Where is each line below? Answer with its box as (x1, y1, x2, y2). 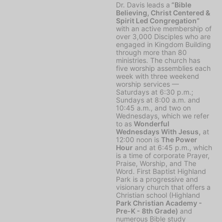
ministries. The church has (116, 55, 200, 64)
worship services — (116, 79, 179, 88)
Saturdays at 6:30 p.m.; (116, 87, 193, 96)
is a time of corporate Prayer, (116, 151, 210, 160)
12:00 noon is (116, 135, 161, 144)
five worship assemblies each (116, 63, 211, 72)
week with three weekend (116, 71, 199, 80)
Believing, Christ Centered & (116, 8, 210, 17)
